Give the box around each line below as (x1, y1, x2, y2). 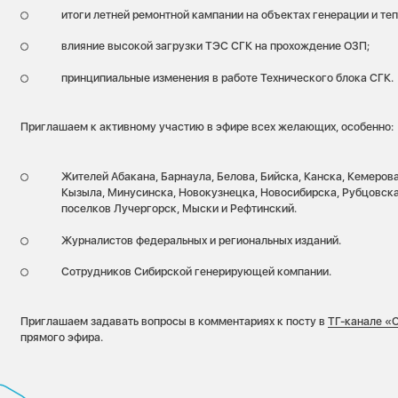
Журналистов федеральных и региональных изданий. (60, 233, 341, 247)
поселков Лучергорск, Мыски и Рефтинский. (60, 202, 297, 216)
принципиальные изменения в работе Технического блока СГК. (60, 70, 394, 84)
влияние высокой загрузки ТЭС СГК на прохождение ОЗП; (60, 39, 370, 53)
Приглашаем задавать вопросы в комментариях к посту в (20, 314, 329, 328)
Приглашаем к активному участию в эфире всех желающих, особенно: (20, 120, 394, 134)
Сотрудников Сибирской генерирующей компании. (60, 265, 331, 279)
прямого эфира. (20, 330, 104, 344)
